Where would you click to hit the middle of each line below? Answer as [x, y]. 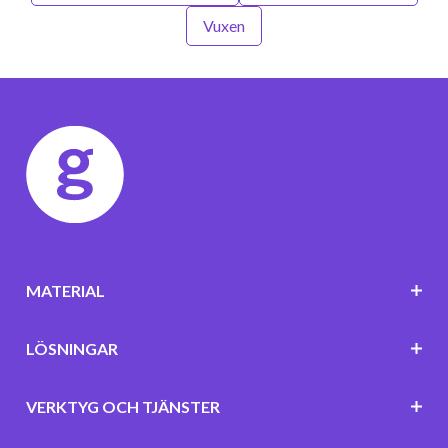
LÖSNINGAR [71, 348]
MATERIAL [65, 290]
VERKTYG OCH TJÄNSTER [122, 406]
